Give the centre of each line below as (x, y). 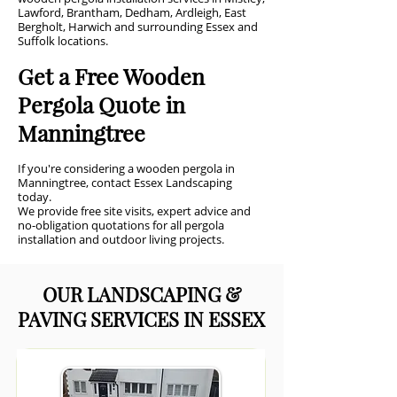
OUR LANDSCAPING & (141, 294)
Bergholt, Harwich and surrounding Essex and (138, 27)
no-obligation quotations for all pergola (121, 225)
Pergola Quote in (101, 104)
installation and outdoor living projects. (121, 239)
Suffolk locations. (63, 41)
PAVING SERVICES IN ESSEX (141, 319)
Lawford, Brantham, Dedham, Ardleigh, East (132, 12)
